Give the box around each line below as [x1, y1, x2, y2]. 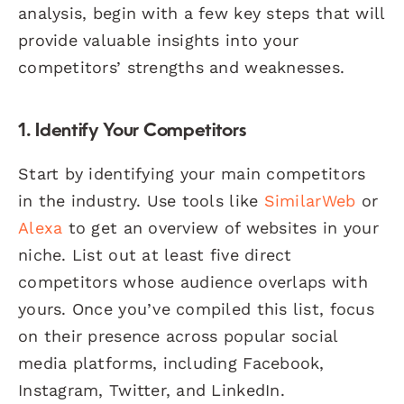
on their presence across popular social [18, 326, 338, 345]
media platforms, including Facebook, [18, 353, 325, 372]
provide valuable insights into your [18, 30, 299, 50]
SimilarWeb [263, 190, 356, 210]
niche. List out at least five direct [18, 244, 292, 264]
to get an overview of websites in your [62, 217, 379, 237]
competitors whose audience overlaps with [18, 271, 368, 291]
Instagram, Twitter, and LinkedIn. [18, 380, 285, 399]
